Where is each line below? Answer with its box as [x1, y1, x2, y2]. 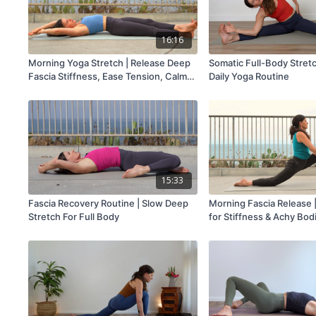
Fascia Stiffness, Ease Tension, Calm [28, 71, 188, 83]
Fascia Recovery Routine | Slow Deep [28, 197, 189, 209]
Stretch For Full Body [28, 211, 120, 223]
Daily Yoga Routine [209, 71, 290, 83]
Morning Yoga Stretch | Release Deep [28, 57, 191, 69]
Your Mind [28, 84, 73, 96]
